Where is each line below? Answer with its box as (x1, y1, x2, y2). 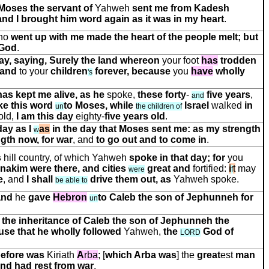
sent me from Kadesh (132, 3, 229, 13)
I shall (26, 174, 53, 184)
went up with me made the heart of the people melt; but (11, 32, 258, 42)
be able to (55, 176, 88, 184)
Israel (184, 100, 209, 110)
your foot (160, 55, 201, 65)
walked (209, 100, 244, 110)
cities (102, 163, 126, 174)
